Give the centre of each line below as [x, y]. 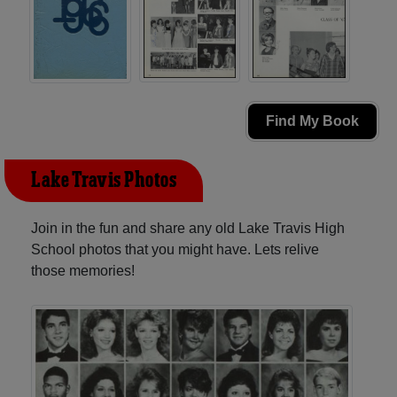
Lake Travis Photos [104, 181]
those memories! [83, 271]
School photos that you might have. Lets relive [175, 250]
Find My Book [312, 121]
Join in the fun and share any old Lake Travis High [188, 229]
